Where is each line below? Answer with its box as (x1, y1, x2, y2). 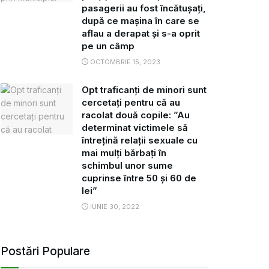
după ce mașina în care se (82, 14, 199, 26)
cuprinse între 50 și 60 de (82, 172, 196, 184)
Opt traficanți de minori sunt (82, 83, 207, 95)
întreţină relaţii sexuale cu (82, 134, 198, 146)
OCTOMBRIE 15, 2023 (88, 57, 160, 66)
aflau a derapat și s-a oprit (82, 27, 200, 39)
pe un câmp (82, 40, 134, 52)
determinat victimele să (82, 121, 188, 133)
